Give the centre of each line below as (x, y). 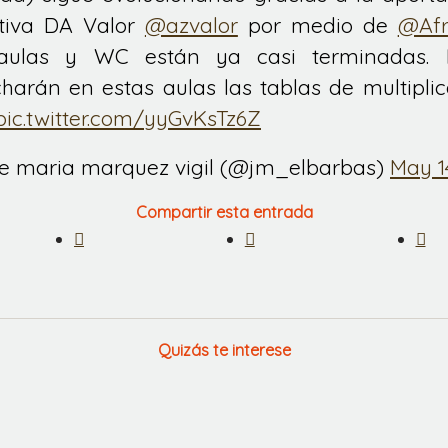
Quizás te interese (224, 350)
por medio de (317, 25)
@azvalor (191, 25)
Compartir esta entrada (224, 212)
